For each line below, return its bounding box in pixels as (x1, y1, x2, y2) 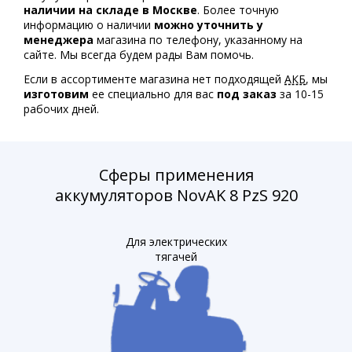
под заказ (217, 86, 277, 101)
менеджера (24, 32, 93, 47)
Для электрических (125, 234, 227, 249)
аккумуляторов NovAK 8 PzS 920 (54, 185, 298, 206)
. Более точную (197, 2, 279, 17)
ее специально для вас (89, 86, 217, 101)
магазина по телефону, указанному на (93, 32, 302, 47)
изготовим (24, 86, 89, 101)
